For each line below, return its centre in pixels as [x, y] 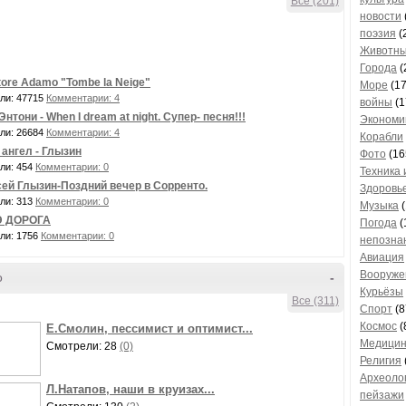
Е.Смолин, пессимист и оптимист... [150, 329]
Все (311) [315, 301]
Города [378, 68]
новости [381, 16]
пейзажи [382, 395]
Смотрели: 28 [83, 346]
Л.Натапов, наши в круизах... [130, 389]
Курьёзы [382, 292]
